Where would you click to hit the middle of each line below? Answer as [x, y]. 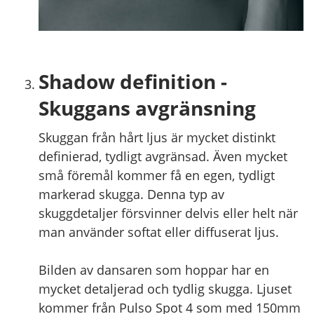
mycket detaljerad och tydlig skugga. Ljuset [165, 288]
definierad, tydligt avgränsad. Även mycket [163, 156]
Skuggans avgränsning [147, 108]
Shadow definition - [133, 81]
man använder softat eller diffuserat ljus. [159, 231]
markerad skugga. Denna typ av [131, 193]
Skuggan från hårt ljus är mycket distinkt [157, 137]
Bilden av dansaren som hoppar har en [154, 269]
